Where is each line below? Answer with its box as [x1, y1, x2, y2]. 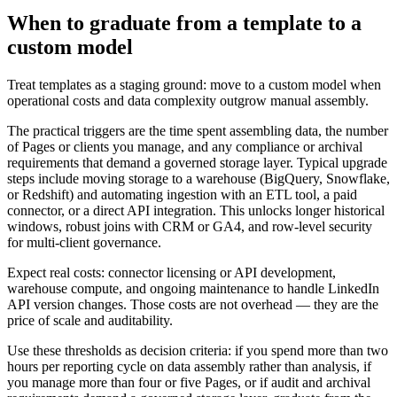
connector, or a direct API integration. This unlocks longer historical [7, 202, 385, 218]
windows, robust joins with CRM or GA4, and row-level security [7, 218, 372, 234]
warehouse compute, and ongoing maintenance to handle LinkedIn [7, 280, 379, 296]
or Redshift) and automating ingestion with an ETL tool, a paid [7, 186, 357, 202]
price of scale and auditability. [7, 312, 173, 328]
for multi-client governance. [7, 234, 161, 250]
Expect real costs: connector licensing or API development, [7, 264, 336, 280]
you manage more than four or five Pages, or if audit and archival [7, 374, 370, 390]
